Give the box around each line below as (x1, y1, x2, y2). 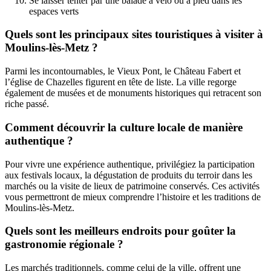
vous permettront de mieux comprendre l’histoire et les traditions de (5, 191, 261, 202)
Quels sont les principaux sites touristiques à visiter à (5, 28, 263, 41)
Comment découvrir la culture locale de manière (5, 120, 243, 134)
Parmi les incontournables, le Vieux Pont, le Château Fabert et (5, 66, 241, 77)
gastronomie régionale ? (5, 238, 123, 251)
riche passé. (5, 99, 49, 109)
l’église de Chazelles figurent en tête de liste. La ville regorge (5, 77, 237, 88)
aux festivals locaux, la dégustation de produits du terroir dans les (5, 169, 252, 180)
